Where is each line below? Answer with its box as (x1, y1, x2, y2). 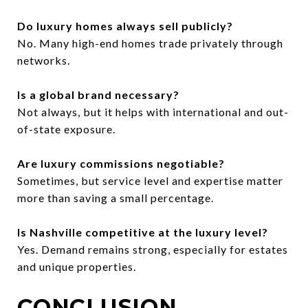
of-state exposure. (17, 122, 115, 135)
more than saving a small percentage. (17, 190, 214, 204)
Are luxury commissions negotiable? (17, 156, 225, 170)
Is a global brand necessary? (17, 87, 179, 101)
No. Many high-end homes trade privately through (17, 36, 283, 49)
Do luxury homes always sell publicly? (17, 19, 233, 32)
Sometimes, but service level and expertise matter (17, 173, 283, 187)
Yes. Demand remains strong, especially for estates (17, 242, 288, 256)
